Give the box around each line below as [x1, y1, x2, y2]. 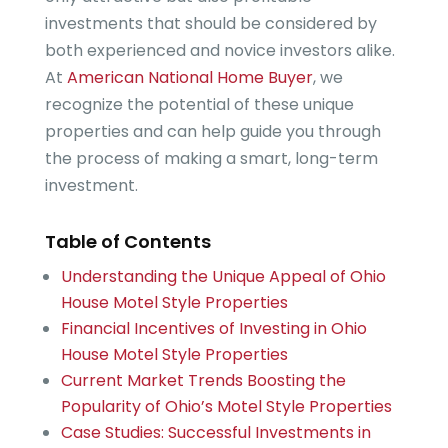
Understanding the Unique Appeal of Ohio [60, 264, 386, 288]
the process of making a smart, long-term [44, 146, 378, 170]
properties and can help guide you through [44, 119, 381, 143]
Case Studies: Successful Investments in [60, 420, 371, 444]
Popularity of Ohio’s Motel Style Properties [60, 394, 392, 418]
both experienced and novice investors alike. [44, 38, 395, 62]
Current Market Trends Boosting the [60, 368, 346, 392]
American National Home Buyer [66, 65, 313, 89]
